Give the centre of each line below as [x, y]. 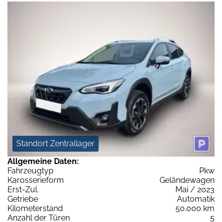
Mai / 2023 [195, 190]
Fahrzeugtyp [30, 171]
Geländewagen [187, 180]
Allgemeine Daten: [43, 162]
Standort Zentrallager [55, 144]
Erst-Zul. [23, 190]
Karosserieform [36, 180]
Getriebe [23, 199]
